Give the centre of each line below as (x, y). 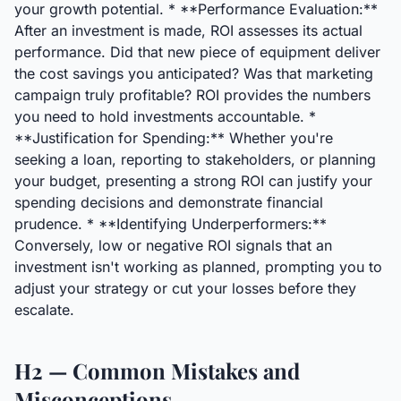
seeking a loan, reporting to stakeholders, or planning (195, 159)
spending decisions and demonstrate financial (169, 202)
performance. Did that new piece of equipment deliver (197, 52)
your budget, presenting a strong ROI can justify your (193, 181)
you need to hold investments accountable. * (165, 116)
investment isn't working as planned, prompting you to (198, 267)
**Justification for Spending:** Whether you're (174, 138)
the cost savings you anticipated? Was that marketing (194, 73)
